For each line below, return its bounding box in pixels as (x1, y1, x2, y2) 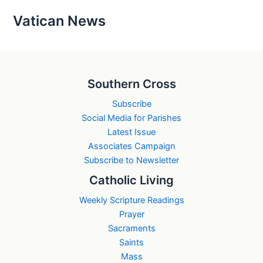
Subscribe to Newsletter (84, 155, 179, 166)
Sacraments (107, 223, 156, 234)
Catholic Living (89, 173, 174, 188)
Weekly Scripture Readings (79, 195, 184, 206)
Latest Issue (107, 127, 156, 138)
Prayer (119, 209, 144, 220)
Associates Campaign (87, 141, 176, 152)
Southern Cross (87, 77, 176, 92)
